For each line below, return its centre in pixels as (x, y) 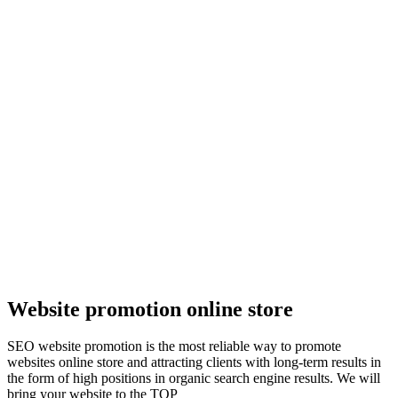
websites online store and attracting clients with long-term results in (194, 362)
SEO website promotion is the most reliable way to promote (174, 346)
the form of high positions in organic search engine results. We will (194, 378)
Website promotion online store (150, 309)
